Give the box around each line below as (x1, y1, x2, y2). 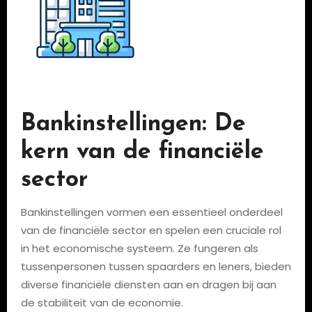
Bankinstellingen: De (20, 112, 246, 136)
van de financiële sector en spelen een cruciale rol (20, 223, 281, 237)
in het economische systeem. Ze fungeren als (20, 241, 258, 256)
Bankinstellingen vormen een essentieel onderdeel (20, 205, 283, 219)
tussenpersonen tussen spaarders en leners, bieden (20, 259, 291, 274)
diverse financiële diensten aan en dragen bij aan (20, 277, 276, 292)
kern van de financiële (20, 140, 264, 164)
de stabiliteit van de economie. (20, 295, 183, 310)
